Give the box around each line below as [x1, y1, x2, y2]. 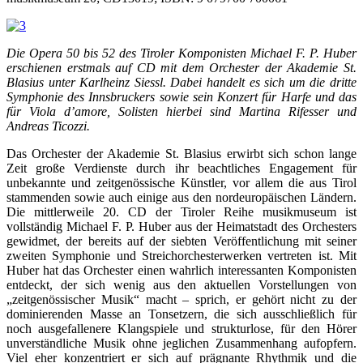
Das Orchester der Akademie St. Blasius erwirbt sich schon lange [6, 146, 357, 160]
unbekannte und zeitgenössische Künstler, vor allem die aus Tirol [6, 175, 357, 190]
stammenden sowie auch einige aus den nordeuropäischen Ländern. [6, 190, 357, 204]
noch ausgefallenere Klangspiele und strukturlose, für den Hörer [6, 321, 357, 335]
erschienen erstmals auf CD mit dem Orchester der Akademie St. [6, 60, 357, 75]
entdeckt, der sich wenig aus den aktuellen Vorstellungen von [6, 277, 357, 292]
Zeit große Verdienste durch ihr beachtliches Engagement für [6, 160, 357, 175]
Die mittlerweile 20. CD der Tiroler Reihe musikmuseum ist [6, 204, 357, 219]
